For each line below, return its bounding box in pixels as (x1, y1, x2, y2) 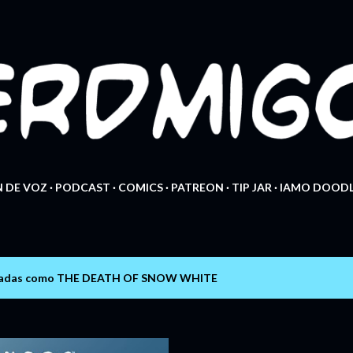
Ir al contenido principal (92, 10, 261, 29)
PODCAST (55, 180, 110, 194)
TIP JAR (232, 180, 272, 194)
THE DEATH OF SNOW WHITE (57, 270, 217, 284)
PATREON (171, 180, 224, 194)
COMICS (118, 180, 163, 194)
